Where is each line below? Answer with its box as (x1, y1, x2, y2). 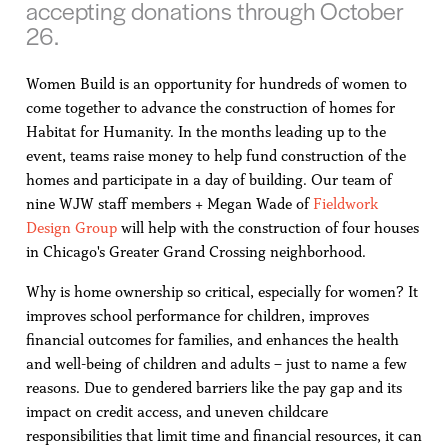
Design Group (25, 218, 117, 237)
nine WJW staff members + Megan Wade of (25, 194, 313, 213)
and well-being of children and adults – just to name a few (25, 354, 407, 373)
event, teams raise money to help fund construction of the (25, 146, 406, 165)
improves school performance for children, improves (25, 306, 369, 325)
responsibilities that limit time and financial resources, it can (25, 426, 422, 445)
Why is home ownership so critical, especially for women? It (25, 282, 418, 301)
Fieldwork (312, 194, 378, 213)
